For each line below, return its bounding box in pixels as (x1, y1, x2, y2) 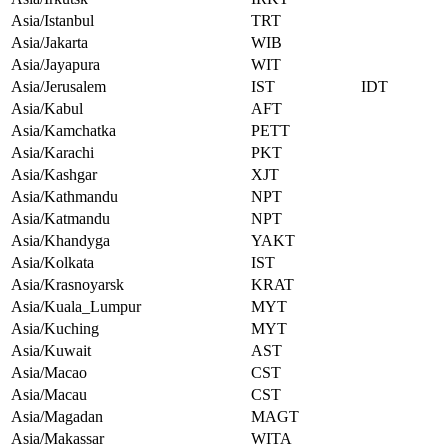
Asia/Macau (11, 386, 87, 404)
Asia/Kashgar (11, 166, 97, 184)
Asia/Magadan (11, 408, 103, 426)
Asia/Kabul (11, 100, 83, 118)
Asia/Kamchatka (11, 122, 116, 140)
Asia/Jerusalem (11, 78, 106, 96)
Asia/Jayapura (11, 56, 100, 74)
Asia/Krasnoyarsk (11, 276, 124, 294)
